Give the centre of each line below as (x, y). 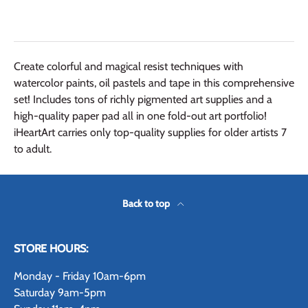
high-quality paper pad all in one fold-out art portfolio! (140, 116)
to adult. (33, 149)
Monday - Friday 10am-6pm (80, 276)
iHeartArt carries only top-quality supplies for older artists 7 (150, 133)
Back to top (147, 203)
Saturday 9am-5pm (60, 292)
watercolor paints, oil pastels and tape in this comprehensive (154, 83)
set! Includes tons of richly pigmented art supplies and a (143, 100)
